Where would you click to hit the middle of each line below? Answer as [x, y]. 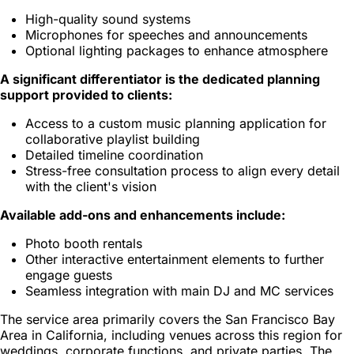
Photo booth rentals [84, 243]
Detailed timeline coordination [114, 154]
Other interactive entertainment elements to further [175, 259]
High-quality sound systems [108, 19]
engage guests [69, 275]
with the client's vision [91, 186]
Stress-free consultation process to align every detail [183, 170]
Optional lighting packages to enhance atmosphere [177, 50]
